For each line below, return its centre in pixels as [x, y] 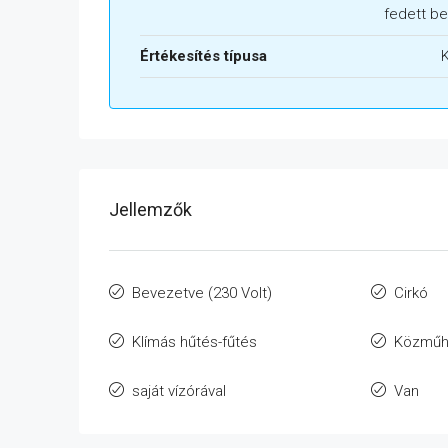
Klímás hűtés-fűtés [194, 342]
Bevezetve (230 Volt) [202, 293]
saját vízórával [179, 391]
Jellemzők [150, 210]
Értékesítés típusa [203, 56]
